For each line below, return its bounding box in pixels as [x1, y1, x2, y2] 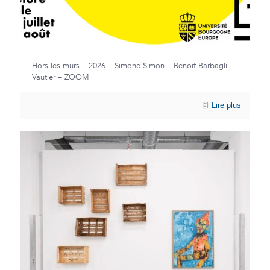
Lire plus [212, 101, 241, 110]
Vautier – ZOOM [32, 72, 89, 83]
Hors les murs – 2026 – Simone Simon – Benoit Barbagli [32, 60, 227, 72]
